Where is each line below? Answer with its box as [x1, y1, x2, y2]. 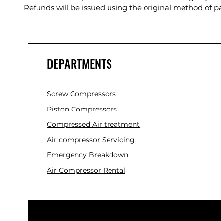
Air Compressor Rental [47, 165, 125, 175]
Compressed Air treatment [47, 119, 140, 129]
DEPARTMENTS [47, 54, 112, 72]
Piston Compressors [47, 104, 117, 113]
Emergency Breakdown [47, 150, 128, 159]
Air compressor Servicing [47, 135, 135, 144]
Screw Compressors [47, 89, 116, 98]
